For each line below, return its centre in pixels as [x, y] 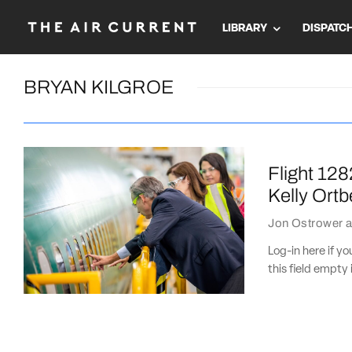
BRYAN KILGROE [99, 87]
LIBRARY [245, 28]
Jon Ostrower [306, 223]
